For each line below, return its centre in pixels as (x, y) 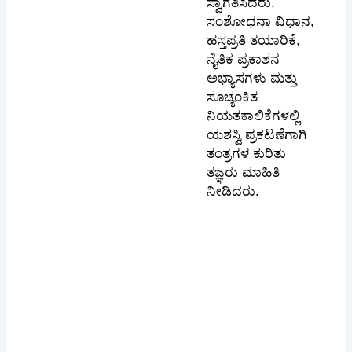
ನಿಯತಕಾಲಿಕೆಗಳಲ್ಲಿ (253, 116)
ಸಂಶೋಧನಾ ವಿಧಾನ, (260, 22)
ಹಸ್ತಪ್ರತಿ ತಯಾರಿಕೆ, (253, 41)
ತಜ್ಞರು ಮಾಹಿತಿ (243, 173)
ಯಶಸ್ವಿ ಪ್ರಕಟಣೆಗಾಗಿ (257, 135)
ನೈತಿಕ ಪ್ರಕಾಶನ (243, 60)
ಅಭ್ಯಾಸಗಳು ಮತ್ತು (251, 79)
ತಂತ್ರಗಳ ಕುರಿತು (246, 154)
